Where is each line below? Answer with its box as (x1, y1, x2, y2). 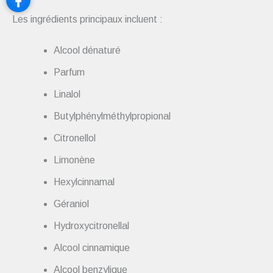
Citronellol (54, 133, 96, 144)
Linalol (54, 89, 80, 100)
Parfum (54, 67, 85, 78)
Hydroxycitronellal (54, 221, 129, 232)
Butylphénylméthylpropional (54, 111, 171, 122)
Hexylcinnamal (54, 177, 115, 188)
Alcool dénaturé (54, 45, 121, 56)
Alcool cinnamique (54, 243, 130, 253)
